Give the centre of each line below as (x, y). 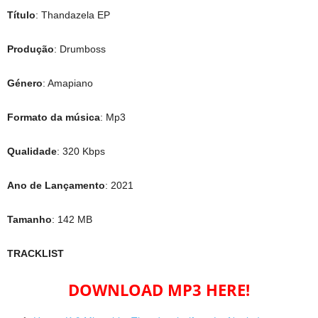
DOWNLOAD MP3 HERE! (159, 290)
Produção (31, 49)
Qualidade (32, 151)
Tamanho (29, 219)
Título (21, 15)
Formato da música (54, 117)
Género (25, 83)
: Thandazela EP (73, 15)
